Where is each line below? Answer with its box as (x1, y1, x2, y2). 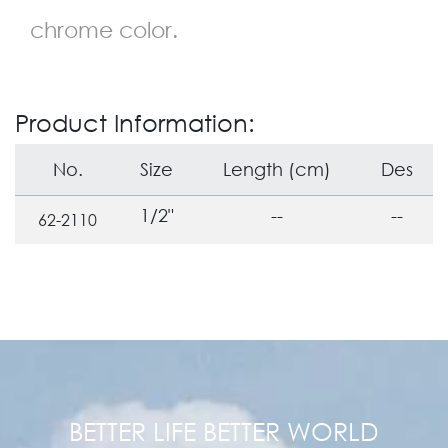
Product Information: (15, 107, 255, 137)
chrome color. (30, 17, 178, 42)
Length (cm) (223, 158, 331, 180)
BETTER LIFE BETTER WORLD (69, 415, 379, 446)
